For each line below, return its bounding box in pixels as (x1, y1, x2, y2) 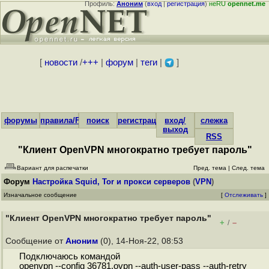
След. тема (232, 165, 265, 171)
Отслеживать (225, 192, 263, 198)
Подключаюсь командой (19, 252, 120, 262)
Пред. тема (193, 165, 226, 171)
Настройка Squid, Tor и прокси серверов (32, 177, 190, 186)
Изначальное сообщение (4, 192, 77, 198)
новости (44, 58, 77, 67)
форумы (4, 116, 37, 125)
